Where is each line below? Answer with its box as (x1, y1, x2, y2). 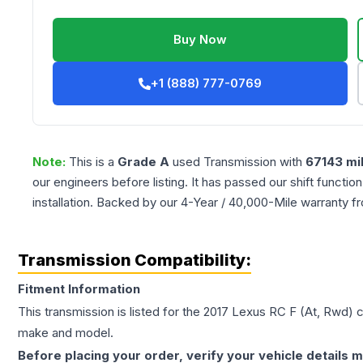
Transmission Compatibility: (18, 250, 251, 271)
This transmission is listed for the (18, 304, 203, 320)
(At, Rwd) (300, 304, 353, 320)
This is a (69, 154, 117, 170)
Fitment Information (18, 281, 140, 297)
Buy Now (173, 32, 228, 48)
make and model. (18, 325, 113, 341)
